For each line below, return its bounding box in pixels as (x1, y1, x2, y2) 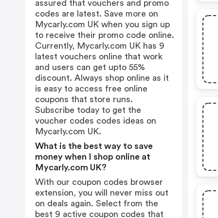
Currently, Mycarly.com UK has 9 (35, 41, 164, 50)
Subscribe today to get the (35, 106, 141, 114)
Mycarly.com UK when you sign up (35, 20, 170, 29)
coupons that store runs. (35, 95, 133, 104)
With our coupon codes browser (35, 178, 163, 186)
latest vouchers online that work (35, 52, 163, 61)
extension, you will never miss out (35, 188, 168, 197)
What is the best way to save (35, 142, 153, 150)
